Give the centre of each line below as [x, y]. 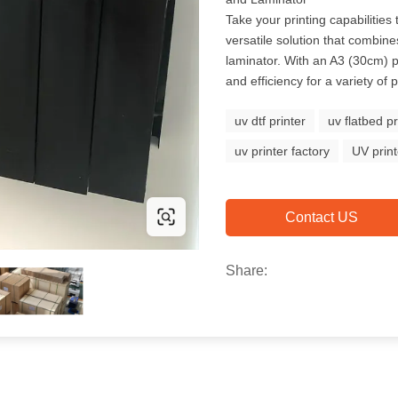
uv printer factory [283, 151]
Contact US [321, 217]
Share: [247, 271]
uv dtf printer [271, 121]
